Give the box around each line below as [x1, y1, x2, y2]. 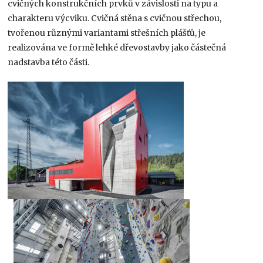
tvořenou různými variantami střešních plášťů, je [8, 27, 206, 38]
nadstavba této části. [8, 56, 90, 68]
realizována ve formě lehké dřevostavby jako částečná [8, 42, 227, 53]
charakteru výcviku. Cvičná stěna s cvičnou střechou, [8, 12, 222, 23]
